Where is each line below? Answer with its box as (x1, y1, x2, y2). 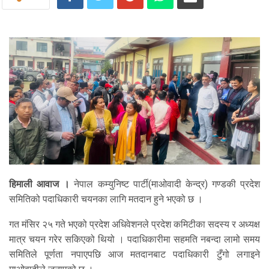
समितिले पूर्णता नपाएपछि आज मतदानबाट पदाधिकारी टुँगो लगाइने (9, 248, 260, 260)
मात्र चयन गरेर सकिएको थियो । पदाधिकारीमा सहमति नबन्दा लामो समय (9, 233, 260, 245)
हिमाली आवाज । (9, 178, 70, 190)
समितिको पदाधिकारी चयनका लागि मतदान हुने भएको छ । (9, 193, 203, 205)
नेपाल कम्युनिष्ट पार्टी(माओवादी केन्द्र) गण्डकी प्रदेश (70, 178, 260, 190)
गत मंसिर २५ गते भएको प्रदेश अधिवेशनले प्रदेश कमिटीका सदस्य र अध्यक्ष (9, 218, 260, 230)
